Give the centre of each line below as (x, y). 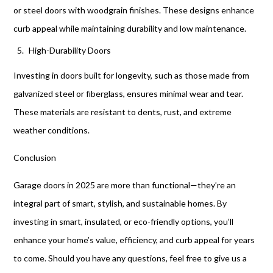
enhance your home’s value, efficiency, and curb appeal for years (134, 240)
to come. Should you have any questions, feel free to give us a (130, 258)
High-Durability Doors (70, 50)
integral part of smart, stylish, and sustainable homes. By (120, 203)
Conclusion (35, 158)
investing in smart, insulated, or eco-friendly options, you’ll (124, 222)
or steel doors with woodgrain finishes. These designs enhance (134, 10)
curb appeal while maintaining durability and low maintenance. (130, 28)
